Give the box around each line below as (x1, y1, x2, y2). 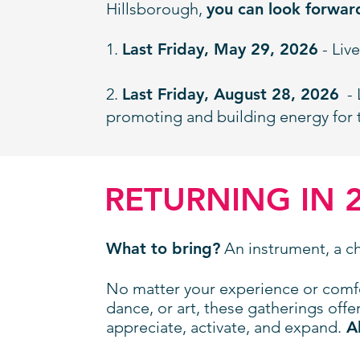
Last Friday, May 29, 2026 (122, 39, 318, 59)
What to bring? (106, 239, 220, 258)
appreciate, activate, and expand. (106, 317, 342, 337)
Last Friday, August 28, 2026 (122, 84, 339, 104)
